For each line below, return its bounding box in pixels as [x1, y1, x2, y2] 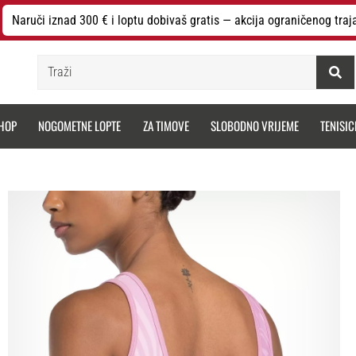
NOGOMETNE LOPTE [38, 117, 122, 135]
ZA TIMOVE [142, 117, 189, 135]
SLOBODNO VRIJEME [211, 117, 300, 135]
